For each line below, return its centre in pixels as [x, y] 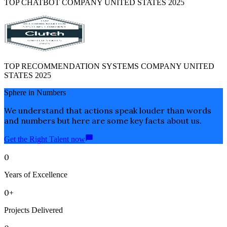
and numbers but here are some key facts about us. [103, 120]
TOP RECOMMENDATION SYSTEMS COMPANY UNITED [109, 66]
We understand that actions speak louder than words [108, 110]
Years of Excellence [36, 174]
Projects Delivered [33, 210]
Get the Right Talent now [45, 139]
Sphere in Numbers [35, 92]
